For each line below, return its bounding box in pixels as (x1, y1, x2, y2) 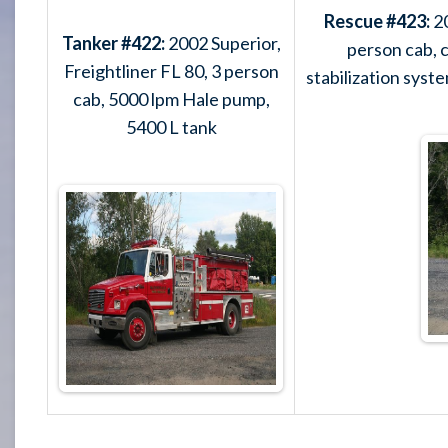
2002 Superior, (164, 31, 281, 54)
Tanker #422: (61, 31, 165, 54)
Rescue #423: (323, 9, 433, 32)
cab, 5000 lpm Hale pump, (72, 87, 270, 110)
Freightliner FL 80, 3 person (63, 59, 279, 82)
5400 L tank (125, 115, 217, 138)
